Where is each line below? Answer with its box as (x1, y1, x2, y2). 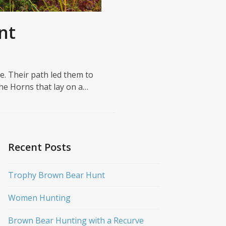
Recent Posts (8, 140, 71, 154)
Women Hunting (8, 192, 71, 204)
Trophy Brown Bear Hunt (8, 169, 105, 181)
